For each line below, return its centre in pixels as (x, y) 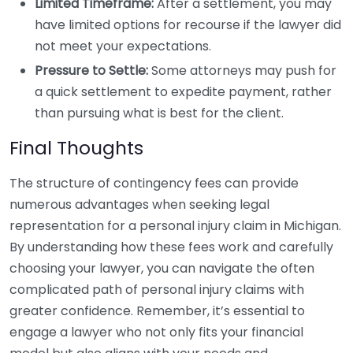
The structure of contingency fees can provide (154, 183)
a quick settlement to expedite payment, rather (183, 92)
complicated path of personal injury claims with (157, 290)
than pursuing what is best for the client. (159, 113)
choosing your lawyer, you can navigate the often (162, 268)
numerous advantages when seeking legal (139, 204)
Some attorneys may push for (242, 71)
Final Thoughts (76, 148)
